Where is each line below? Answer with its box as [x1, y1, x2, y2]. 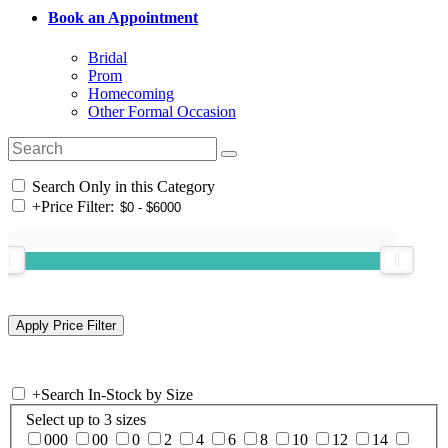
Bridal [88, 48, 127, 66]
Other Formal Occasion [88, 102, 236, 120]
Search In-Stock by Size [41, 385, 193, 403]
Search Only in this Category [28, 177, 215, 195]
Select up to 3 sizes [26, 411, 146, 429]
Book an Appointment [48, 9, 198, 27]
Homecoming [88, 84, 174, 102]
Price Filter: [41, 197, 114, 215]
